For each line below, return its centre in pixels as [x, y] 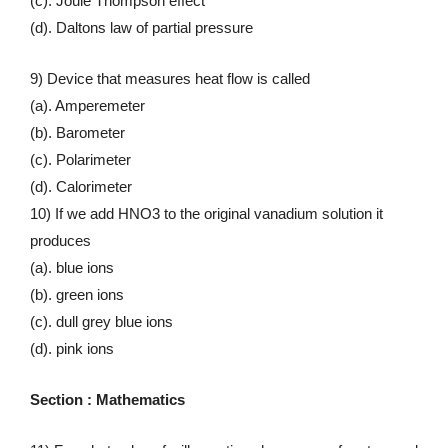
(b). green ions [77, 294]
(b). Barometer [77, 132]
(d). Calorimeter [81, 186]
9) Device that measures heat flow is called [170, 78]
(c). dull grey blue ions [101, 321]
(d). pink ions [72, 348]
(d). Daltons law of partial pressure [141, 27]
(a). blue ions [72, 267]
